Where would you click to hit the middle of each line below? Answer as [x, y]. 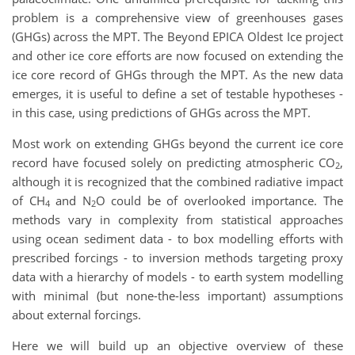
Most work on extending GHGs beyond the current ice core [177, 143]
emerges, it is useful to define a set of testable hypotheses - [177, 93]
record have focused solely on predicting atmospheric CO [174, 162]
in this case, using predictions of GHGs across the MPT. [161, 112]
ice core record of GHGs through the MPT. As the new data [177, 74]
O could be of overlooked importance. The [219, 200]
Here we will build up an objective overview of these [177, 345]
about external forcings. [76, 314]
